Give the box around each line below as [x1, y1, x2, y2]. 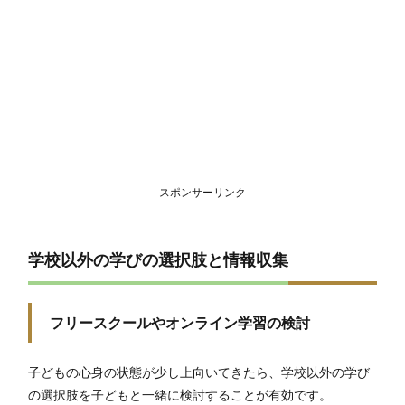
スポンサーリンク [159, 185, 246, 199]
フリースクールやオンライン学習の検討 [50, 314, 310, 331]
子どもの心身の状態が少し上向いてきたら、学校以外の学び [28, 364, 370, 380]
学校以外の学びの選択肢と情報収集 [28, 250, 288, 269]
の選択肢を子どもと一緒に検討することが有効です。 [28, 387, 332, 402]
